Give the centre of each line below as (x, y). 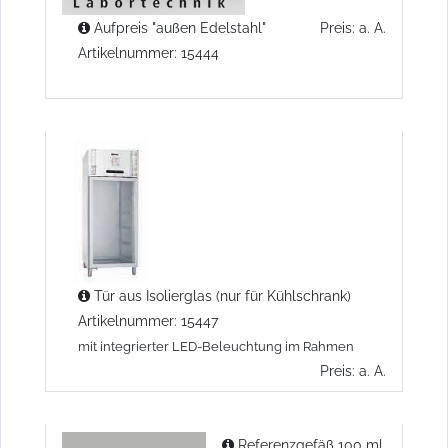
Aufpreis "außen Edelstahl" (178, 27)
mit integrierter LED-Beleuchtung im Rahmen (216, 346)
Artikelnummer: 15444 (148, 52)
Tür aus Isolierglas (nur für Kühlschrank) (220, 295)
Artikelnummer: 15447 (148, 320)
